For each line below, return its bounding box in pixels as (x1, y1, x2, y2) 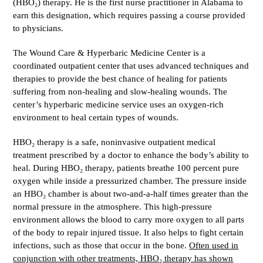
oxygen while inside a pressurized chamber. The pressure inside (13, 176, 247, 186)
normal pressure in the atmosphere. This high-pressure (13, 202, 213, 211)
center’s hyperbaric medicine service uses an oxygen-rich (13, 100, 224, 109)
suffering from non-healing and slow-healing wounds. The (13, 87, 228, 96)
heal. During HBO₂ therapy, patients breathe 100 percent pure (13, 163, 240, 173)
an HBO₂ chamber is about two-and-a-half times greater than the (13, 189, 249, 198)
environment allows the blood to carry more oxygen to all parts (13, 215, 245, 224)
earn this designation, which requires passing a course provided (13, 11, 246, 20)
